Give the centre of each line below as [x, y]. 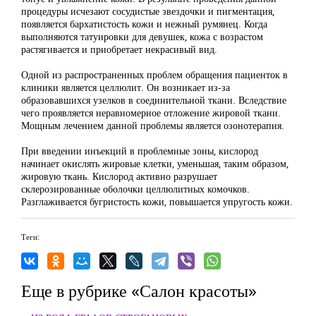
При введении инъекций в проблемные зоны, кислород [140, 151]
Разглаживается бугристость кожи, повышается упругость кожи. [157, 201]
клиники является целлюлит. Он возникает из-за [126, 87]
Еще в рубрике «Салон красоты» [139, 290]
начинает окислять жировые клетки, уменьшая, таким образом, [155, 163]
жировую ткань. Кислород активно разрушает [119, 176]
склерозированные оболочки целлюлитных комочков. [135, 189]
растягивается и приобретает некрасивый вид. [119, 49]
